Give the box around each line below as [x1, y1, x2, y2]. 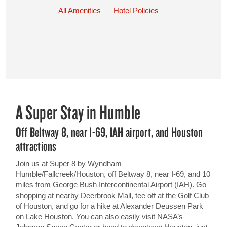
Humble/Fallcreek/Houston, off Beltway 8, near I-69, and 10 [15, 170, 210, 178]
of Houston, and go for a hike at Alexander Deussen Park [15, 202, 203, 210]
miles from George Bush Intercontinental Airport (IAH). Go [15, 180, 206, 189]
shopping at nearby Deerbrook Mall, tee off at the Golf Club [15, 191, 209, 200]
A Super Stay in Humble [15, 100, 141, 124]
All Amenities [58, 6, 101, 15]
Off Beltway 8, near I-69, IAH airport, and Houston [15, 123, 203, 140]
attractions [15, 137, 57, 155]
